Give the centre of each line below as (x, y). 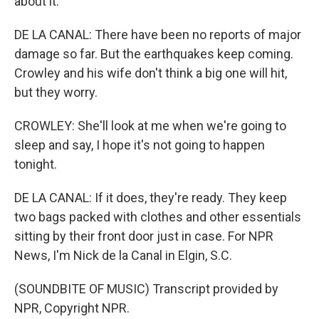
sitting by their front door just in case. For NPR (144, 236)
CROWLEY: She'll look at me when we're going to (150, 126)
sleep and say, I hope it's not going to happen (140, 145)
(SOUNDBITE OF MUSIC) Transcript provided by (146, 289)
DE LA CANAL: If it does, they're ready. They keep (151, 198)
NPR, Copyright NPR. (72, 308)
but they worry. (56, 92)
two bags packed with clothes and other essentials (158, 217)
